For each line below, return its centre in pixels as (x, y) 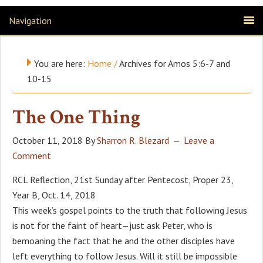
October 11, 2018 (48, 140)
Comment (32, 155)
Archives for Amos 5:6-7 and (174, 63)
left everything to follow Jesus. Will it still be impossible (125, 256)
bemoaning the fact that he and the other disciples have (124, 240)
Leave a (199, 140)
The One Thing (76, 117)
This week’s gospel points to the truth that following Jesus (130, 210)
